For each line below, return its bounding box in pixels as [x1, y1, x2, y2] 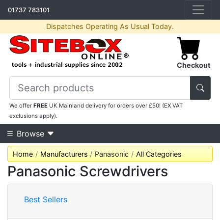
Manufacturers [40, 150, 88, 158]
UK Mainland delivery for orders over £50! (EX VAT [48, 102, 183, 109]
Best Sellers [24, 194, 67, 204]
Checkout [176, 61, 211, 69]
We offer [9, 102, 34, 109]
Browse [14, 129, 47, 138]
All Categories [136, 150, 182, 158]
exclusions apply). [9, 112, 58, 119]
